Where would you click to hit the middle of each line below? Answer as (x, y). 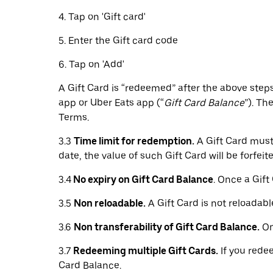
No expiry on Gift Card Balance (142, 179)
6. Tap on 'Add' (91, 64)
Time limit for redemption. (134, 141)
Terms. (74, 117)
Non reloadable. (110, 203)
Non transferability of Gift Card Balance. (167, 227)
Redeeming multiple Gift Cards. (146, 251)
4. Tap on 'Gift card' (102, 17)
